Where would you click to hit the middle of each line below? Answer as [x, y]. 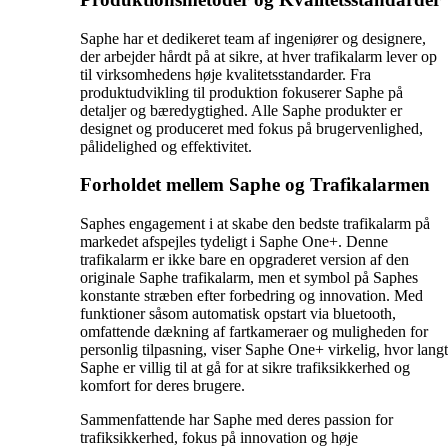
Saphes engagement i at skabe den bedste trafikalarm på [255, 223]
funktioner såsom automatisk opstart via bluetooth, [238, 313]
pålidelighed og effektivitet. [166, 146]
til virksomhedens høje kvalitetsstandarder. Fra [225, 74]
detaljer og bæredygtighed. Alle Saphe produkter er [241, 110]
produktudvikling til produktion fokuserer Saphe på [241, 92]
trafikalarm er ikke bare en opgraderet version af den [244, 259]
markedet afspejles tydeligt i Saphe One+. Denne [234, 241]
